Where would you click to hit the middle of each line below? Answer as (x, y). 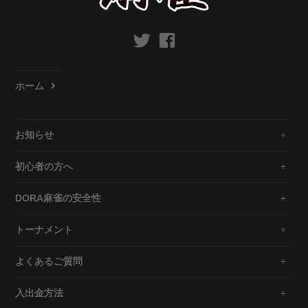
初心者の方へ (44, 166)
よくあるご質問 (49, 261)
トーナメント (44, 229)
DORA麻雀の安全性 (58, 198)
